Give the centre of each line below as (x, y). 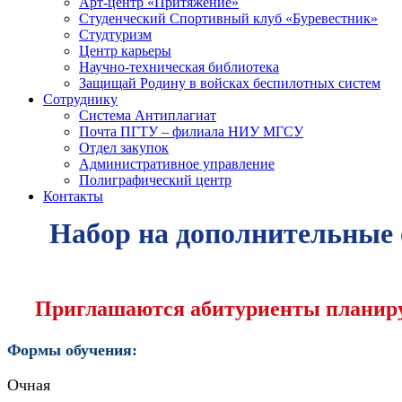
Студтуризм (115, 35)
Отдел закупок (124, 148)
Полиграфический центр (155, 180)
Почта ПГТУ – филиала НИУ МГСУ (191, 131)
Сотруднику (80, 99)
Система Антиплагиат (148, 115)
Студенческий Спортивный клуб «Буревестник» (228, 18)
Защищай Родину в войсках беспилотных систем (230, 83)
